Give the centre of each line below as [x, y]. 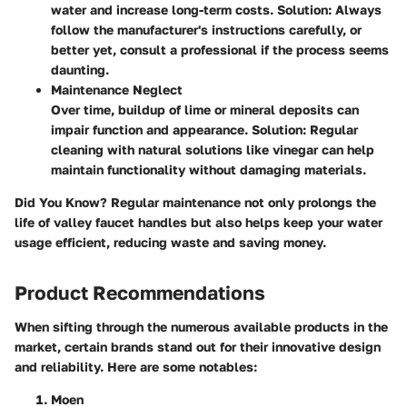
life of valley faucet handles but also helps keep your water [199, 222]
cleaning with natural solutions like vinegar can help [213, 149]
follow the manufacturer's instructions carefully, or [206, 29]
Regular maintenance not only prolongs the [242, 202]
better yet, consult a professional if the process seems [220, 49]
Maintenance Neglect [117, 89]
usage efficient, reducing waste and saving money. [170, 242]
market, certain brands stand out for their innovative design [198, 347]
